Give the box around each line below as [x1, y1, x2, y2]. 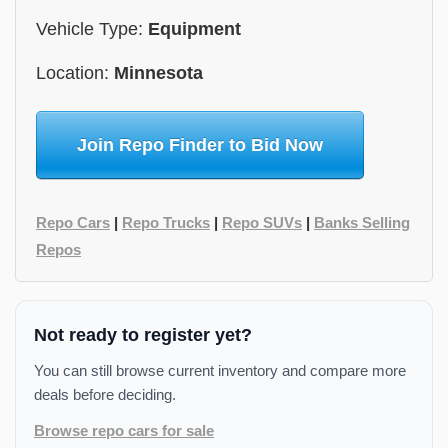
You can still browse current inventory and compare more [34, 362, 406, 379]
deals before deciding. [34, 386, 176, 403]
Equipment [148, 19, 241, 39]
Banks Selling [314, 214, 410, 231]
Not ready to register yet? [34, 325, 252, 345]
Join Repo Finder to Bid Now [77, 135, 323, 155]
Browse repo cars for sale [34, 422, 214, 439]
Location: [36, 63, 114, 83]
